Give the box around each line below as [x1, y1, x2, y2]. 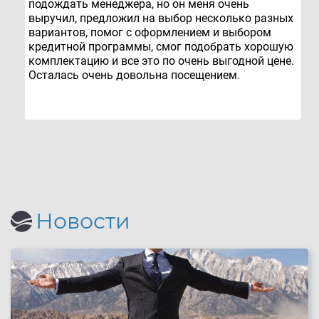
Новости [36, 208, 130, 235]
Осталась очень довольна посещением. [28, 68, 240, 83]
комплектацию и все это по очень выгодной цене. [28, 54, 294, 68]
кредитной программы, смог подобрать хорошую [28, 40, 293, 54]
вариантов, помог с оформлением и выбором [28, 26, 271, 40]
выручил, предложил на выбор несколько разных [28, 11, 293, 26]
